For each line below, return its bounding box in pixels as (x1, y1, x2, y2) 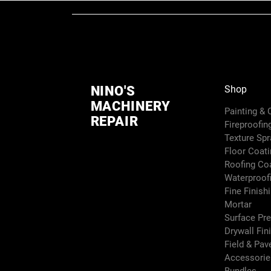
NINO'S (90, 83, 135, 99)
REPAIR (90, 114, 142, 129)
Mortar (224, 199, 252, 210)
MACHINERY (90, 99, 171, 114)
